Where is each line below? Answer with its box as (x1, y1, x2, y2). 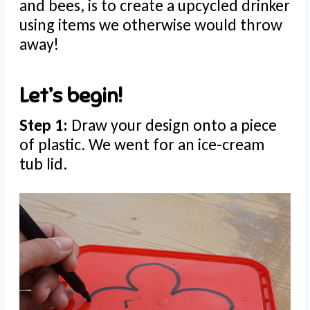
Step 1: (19, 115, 71, 136)
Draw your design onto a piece (71, 115, 277, 136)
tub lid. (19, 154, 67, 174)
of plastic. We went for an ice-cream (19, 134, 264, 155)
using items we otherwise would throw (19, 15, 282, 35)
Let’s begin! (19, 82, 122, 109)
